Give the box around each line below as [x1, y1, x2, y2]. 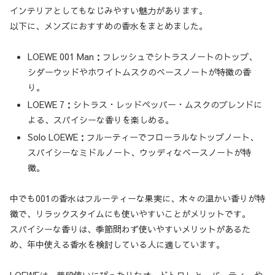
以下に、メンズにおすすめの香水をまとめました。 [10, 20, 207, 33]
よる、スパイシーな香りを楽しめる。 [27, 114, 174, 126]
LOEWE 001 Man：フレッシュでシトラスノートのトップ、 [27, 50, 257, 63]
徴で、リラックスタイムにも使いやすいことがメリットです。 [10, 207, 250, 220]
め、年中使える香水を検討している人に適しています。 [10, 238, 225, 251]
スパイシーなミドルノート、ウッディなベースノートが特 [27, 145, 251, 158]
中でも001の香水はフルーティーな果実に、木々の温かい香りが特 [10, 192, 265, 205]
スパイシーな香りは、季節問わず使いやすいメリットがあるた [10, 223, 250, 236]
